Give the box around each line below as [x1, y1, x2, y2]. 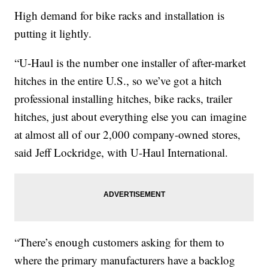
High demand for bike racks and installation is [14, 8, 225, 23]
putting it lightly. [14, 26, 92, 41]
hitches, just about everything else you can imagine [14, 109, 247, 124]
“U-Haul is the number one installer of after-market [14, 55, 246, 71]
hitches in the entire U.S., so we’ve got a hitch [14, 73, 223, 89]
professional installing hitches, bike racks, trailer [14, 91, 233, 106]
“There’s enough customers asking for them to [14, 234, 225, 250]
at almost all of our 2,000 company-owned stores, [14, 127, 241, 142]
